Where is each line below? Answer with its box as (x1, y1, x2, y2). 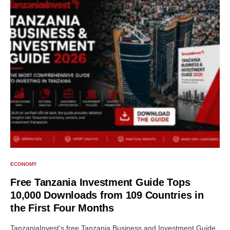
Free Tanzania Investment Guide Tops (10, 177, 190, 188)
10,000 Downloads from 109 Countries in (10, 189, 204, 201)
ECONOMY (10, 161, 37, 167)
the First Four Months (10, 202, 114, 214)
